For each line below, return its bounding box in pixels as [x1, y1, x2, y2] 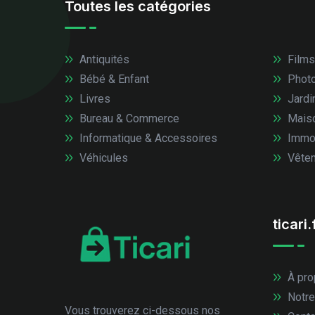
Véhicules [76, 150, 128, 165]
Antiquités [76, 52, 129, 66]
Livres [76, 91, 110, 105]
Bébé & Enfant [76, 72, 149, 86]
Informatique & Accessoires [76, 131, 217, 145]
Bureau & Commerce [76, 111, 179, 125]
